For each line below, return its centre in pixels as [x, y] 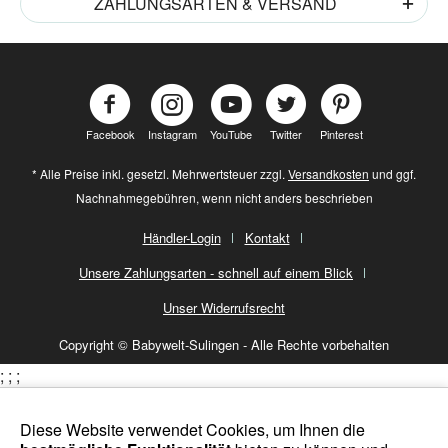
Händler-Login [181, 238]
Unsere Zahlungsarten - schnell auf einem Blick [216, 273]
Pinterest [341, 134]
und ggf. [392, 174]
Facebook [110, 134]
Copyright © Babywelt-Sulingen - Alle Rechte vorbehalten [224, 345]
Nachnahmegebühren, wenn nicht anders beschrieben [224, 198]
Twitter [285, 134]
